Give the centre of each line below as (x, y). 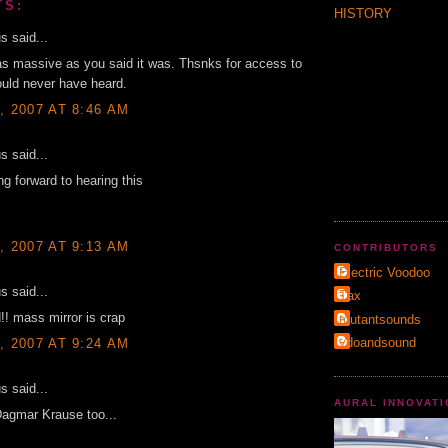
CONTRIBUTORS (386, 248)
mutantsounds (380, 319)
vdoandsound (377, 342)
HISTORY (363, 14)
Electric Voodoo (384, 273)
